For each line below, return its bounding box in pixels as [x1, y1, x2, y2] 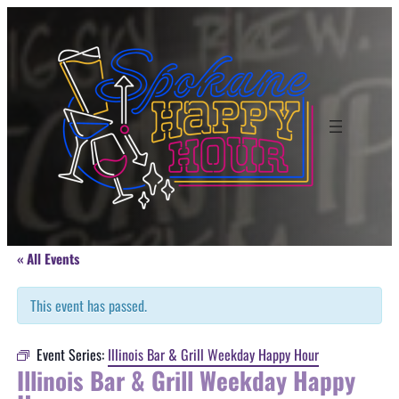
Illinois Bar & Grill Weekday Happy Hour [107, 344, 319, 365]
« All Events [16, 248, 79, 268]
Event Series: [36, 344, 108, 365]
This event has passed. [29, 295, 147, 316]
